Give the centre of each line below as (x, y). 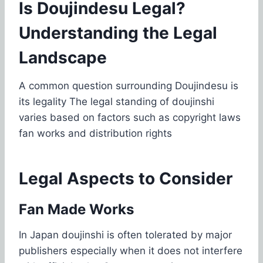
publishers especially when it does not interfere (131, 250)
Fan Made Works (76, 209)
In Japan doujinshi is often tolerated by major (125, 235)
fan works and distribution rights (95, 133)
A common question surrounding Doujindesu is (129, 85)
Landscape (63, 57)
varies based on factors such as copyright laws (130, 117)
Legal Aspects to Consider (126, 178)
